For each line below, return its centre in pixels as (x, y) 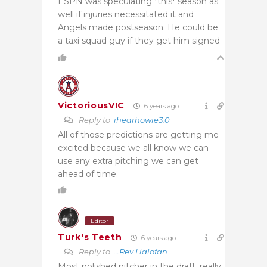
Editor (100, 221)
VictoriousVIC (91, 106)
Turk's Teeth (90, 237)
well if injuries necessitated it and (126, 14)
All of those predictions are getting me (138, 134)
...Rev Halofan (141, 251)
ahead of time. (88, 174)
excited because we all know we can (133, 148)
